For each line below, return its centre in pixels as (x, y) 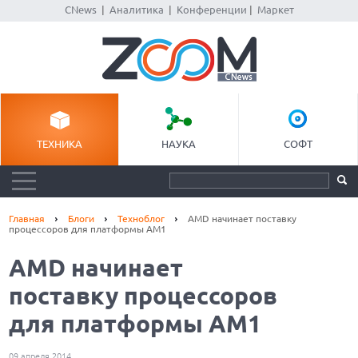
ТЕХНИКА (60, 144)
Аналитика (136, 10)
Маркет (275, 10)
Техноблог (141, 219)
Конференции (211, 10)
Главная (27, 219)
